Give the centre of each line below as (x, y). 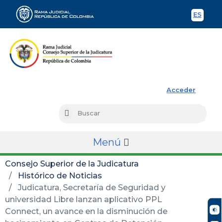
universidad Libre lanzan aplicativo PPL (83, 199)
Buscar (80, 114)
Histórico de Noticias (60, 175)
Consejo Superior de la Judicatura (72, 164)
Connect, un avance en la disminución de (86, 211)
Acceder (181, 90)
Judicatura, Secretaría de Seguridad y (91, 187)
